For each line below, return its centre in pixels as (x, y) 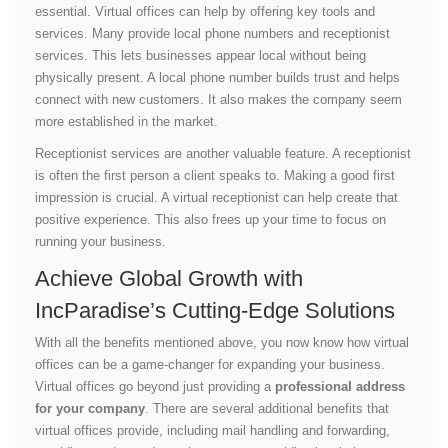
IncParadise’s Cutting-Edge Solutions (215, 310)
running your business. (100, 241)
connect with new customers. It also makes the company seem (218, 99)
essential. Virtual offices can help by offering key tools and (205, 11)
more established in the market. (126, 121)
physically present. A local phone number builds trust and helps (217, 77)
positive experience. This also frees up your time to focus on (210, 219)
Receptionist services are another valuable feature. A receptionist (223, 153)
